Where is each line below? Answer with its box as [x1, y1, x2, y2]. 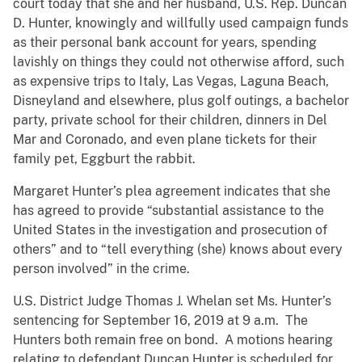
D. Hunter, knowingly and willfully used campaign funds [13, 15, 348, 32]
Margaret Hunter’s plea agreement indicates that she [13, 183, 330, 200]
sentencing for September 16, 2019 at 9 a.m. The [13, 313, 308, 329]
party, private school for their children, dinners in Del [13, 112, 327, 128]
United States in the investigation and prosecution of [13, 222, 327, 238]
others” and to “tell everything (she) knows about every [13, 242, 343, 258]
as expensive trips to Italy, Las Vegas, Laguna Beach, [13, 74, 329, 90]
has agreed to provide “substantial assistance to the [13, 203, 324, 219]
